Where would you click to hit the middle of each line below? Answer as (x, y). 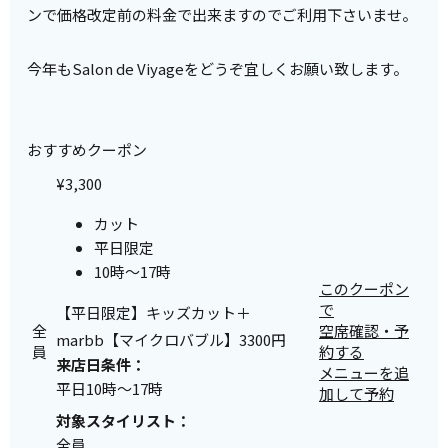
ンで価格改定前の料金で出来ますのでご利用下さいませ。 (222, 15)
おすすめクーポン (87, 150)
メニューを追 (364, 373)
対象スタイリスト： (123, 420)
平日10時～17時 (109, 389)
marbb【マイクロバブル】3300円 (171, 340)
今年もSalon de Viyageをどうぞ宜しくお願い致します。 (218, 69)
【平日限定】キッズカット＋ (153, 313)
